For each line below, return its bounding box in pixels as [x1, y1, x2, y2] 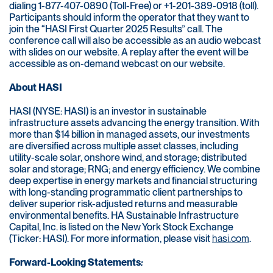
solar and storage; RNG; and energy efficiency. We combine [9, 163, 260, 175]
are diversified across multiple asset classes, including [9, 140, 238, 152]
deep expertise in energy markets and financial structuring [9, 175, 257, 187]
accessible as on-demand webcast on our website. [9, 58, 225, 70]
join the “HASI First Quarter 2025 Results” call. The [9, 23, 222, 35]
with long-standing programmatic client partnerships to [9, 186, 243, 199]
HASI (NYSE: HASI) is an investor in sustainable [9, 105, 207, 118]
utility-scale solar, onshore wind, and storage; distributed [9, 152, 247, 164]
